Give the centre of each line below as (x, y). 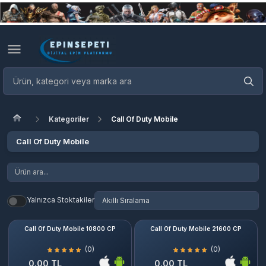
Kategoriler (69, 119)
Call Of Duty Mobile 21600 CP (196, 229)
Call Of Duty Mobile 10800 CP (70, 229)
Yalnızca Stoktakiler (61, 200)
